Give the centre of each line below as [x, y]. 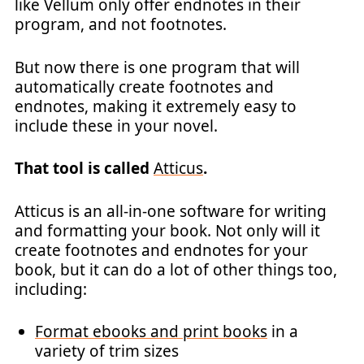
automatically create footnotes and [144, 87]
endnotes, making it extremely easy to [156, 106]
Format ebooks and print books [151, 331]
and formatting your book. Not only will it [167, 230]
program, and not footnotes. [121, 24]
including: [51, 289]
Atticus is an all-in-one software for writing [171, 211]
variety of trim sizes [107, 351]
